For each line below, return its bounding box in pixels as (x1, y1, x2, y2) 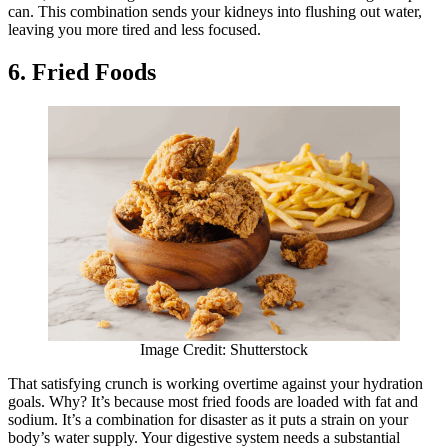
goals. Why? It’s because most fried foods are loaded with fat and (8, 393, 418, 411)
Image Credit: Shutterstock (140, 341, 308, 359)
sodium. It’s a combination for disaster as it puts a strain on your (8, 411, 408, 429)
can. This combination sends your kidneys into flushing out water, (8, 3, 422, 21)
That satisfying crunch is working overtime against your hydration (8, 375, 423, 393)
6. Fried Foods (8, 59, 156, 86)
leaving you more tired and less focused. (8, 21, 261, 39)
